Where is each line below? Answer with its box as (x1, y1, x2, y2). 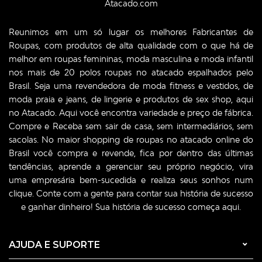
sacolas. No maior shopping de (9, 134, 137, 144)
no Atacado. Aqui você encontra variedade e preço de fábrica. (9, 107, 253, 118)
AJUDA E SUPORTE (9, 239, 100, 250)
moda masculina (126, 53, 192, 64)
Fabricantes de (192, 26, 253, 37)
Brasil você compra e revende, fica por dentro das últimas (9, 147, 253, 158)
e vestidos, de (195, 80, 253, 91)
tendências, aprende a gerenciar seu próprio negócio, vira (9, 161, 253, 171)
